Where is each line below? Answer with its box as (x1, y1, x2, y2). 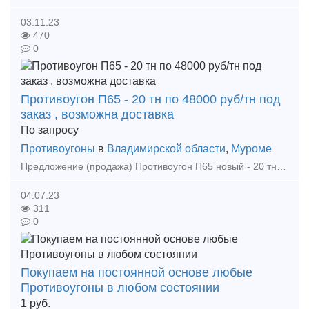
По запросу (21, 124, 79, 136)
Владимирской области (107, 143, 226, 154)
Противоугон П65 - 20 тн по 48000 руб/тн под (21, 92, 281, 106)
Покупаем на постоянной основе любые (21, 266, 252, 279)
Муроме (231, 143, 272, 154)
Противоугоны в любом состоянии (21, 281, 219, 295)
